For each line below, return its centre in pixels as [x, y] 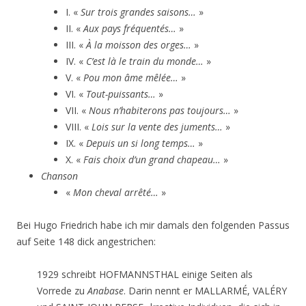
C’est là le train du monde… [145, 61]
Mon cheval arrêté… [116, 192]
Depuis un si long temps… [141, 143]
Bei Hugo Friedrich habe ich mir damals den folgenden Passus [153, 225]
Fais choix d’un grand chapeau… [152, 159]
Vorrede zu [62, 291]
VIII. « [79, 127]
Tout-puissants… [121, 94]
